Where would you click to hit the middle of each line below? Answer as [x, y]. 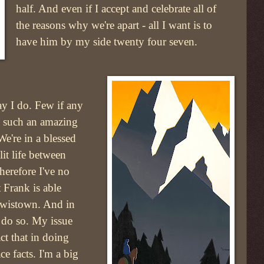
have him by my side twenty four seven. [107, 42]
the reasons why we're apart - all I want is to [114, 25]
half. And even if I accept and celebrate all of [116, 9]
